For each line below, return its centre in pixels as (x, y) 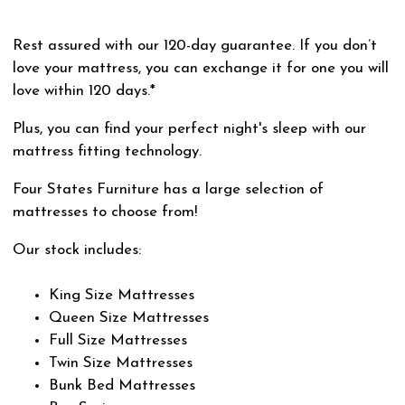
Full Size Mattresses (118, 340)
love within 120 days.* (84, 91)
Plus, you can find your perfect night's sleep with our (189, 129)
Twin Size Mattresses (121, 363)
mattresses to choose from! (107, 212)
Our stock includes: (79, 250)
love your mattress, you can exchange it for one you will (201, 69)
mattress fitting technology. (107, 152)
